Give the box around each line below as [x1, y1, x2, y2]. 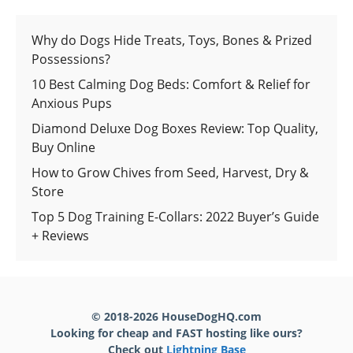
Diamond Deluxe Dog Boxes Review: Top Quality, [32, 119, 318, 137]
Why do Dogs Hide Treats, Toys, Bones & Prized [32, 31, 312, 49]
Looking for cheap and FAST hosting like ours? [50, 325, 303, 340]
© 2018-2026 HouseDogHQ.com [91, 308, 262, 324]
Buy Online [32, 138, 95, 156]
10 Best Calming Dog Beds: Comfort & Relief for [32, 75, 310, 93]
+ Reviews [32, 226, 89, 244]
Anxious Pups [32, 94, 112, 112]
